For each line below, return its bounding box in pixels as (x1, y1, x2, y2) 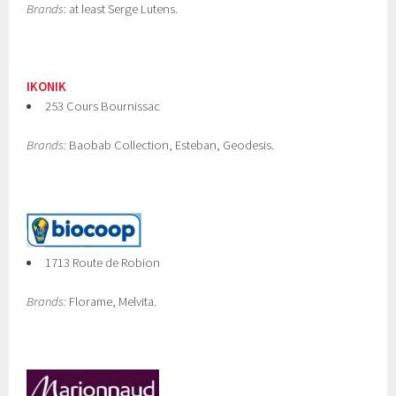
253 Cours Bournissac (45, 98, 160, 114)
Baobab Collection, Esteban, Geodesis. (66, 137, 275, 153)
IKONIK (27, 79, 67, 95)
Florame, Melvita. (66, 293, 157, 309)
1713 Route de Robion (45, 255, 160, 270)
